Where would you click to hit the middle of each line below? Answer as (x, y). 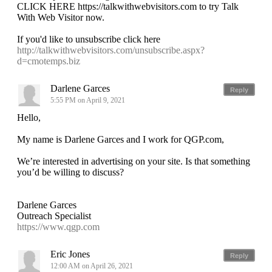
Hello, (29, 118)
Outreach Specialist (54, 216)
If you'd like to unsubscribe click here (89, 39)
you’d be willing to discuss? (70, 172)
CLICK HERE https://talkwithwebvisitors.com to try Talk (128, 7)
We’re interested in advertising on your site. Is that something (134, 161)
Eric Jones (70, 254)
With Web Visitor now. (61, 18)
